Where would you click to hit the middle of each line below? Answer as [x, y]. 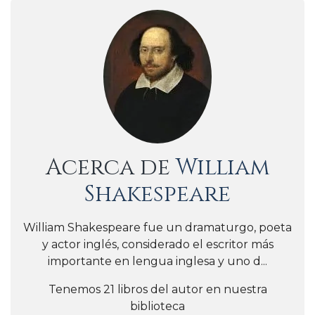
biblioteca [157, 306]
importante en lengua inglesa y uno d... [157, 261]
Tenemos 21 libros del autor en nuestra [157, 289]
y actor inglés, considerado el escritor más [157, 244]
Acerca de [110, 167]
